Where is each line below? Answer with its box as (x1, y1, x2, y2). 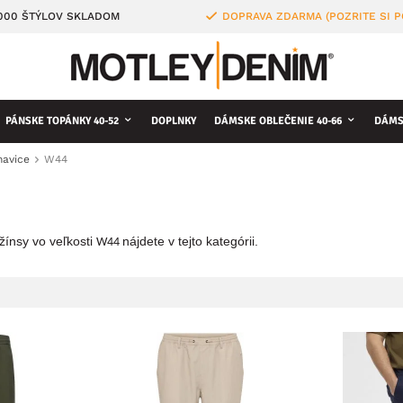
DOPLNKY (151, 114, 196, 128)
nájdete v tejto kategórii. (122, 234, 258, 248)
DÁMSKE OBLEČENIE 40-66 (214, 114, 342, 128)
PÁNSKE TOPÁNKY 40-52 (5, 114, 119, 128)
